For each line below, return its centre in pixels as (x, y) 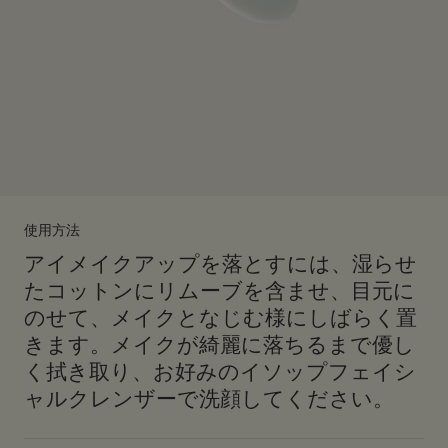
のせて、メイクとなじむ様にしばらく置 (220, 317)
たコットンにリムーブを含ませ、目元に (219, 290)
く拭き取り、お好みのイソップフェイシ (220, 371)
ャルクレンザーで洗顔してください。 (209, 398)
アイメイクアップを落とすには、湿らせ (220, 263)
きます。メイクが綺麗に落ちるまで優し (219, 344)
